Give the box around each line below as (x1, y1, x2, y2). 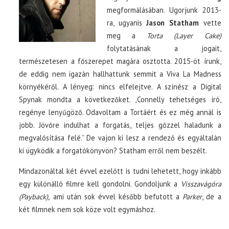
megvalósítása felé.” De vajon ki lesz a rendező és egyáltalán (19, 133, 221, 143)
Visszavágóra (180, 179, 221, 189)
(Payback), (19, 192, 50, 201)
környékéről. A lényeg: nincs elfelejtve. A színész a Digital (19, 82, 221, 91)
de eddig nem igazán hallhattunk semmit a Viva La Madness (19, 69, 221, 79)
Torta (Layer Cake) (147, 31, 221, 40)
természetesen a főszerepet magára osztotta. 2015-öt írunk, (19, 56, 221, 66)
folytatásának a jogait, (107, 43, 221, 53)
